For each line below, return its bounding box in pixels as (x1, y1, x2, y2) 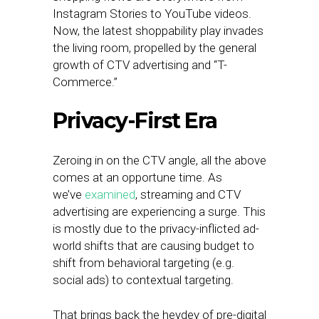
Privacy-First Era (53, 108, 217, 134)
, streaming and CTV (135, 187, 241, 202)
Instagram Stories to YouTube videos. (53, 6, 251, 21)
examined (85, 187, 135, 202)
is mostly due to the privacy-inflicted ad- (53, 221, 259, 236)
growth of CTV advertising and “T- (53, 58, 227, 72)
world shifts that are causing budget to (53, 239, 254, 253)
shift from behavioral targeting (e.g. (53, 256, 234, 270)
